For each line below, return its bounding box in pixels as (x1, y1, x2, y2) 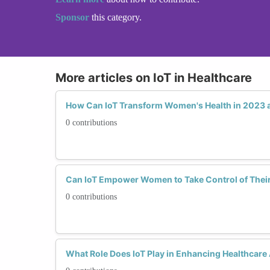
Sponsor (55, 11, 92, 22)
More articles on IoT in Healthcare (55, 70, 252, 85)
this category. (92, 11, 142, 22)
